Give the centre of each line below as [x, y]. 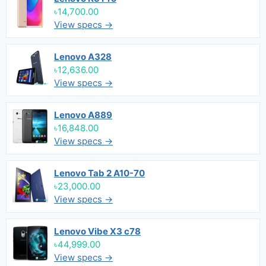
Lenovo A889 [83, 115]
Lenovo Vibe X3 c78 [97, 231]
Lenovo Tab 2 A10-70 [99, 173]
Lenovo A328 [83, 57]
